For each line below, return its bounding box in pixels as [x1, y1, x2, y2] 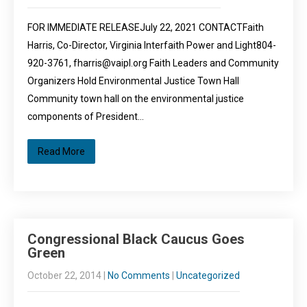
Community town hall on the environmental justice [27, 93, 244, 104]
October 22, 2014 [27, 270, 101, 281]
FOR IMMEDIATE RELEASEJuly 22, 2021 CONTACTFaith [27, 22, 264, 33]
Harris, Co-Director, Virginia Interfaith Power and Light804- [27, 40, 276, 51]
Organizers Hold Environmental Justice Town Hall [27, 75, 239, 86]
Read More [38, 146, 85, 157]
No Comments [108, 270, 170, 281]
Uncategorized [176, 270, 240, 281]
